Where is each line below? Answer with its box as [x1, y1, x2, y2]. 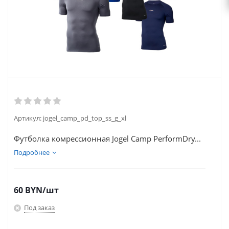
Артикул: [14, 113, 43, 123]
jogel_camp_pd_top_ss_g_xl [43, 113, 126, 123]
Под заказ [24, 202, 55, 212]
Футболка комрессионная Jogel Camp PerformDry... [14, 133, 201, 144]
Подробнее [14, 148, 50, 157]
